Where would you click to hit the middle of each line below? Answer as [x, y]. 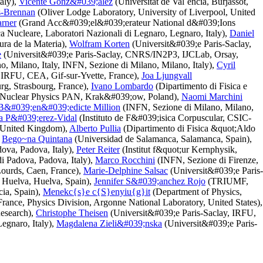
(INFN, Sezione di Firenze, [207, 160]
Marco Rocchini [125, 160]
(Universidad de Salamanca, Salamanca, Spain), [162, 139]
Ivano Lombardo [122, 86]
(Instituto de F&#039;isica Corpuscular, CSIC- [164, 118]
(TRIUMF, [227, 181]
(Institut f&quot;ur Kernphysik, [178, 149]
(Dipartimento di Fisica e [200, 86]
